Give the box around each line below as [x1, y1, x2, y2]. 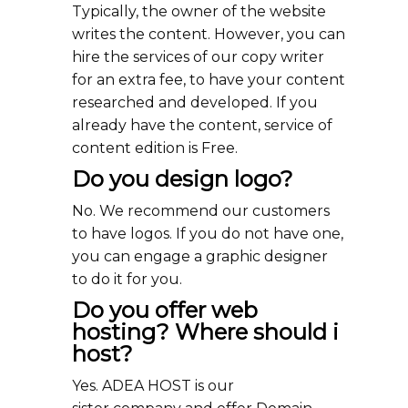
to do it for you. [72, 270, 182, 288]
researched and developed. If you [72, 94, 318, 111]
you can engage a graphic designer [72, 248, 328, 265]
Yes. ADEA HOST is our [72, 377, 234, 394]
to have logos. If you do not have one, [72, 225, 343, 242]
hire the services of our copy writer [72, 48, 324, 66]
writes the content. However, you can [72, 25, 345, 43]
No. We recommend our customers [72, 202, 330, 219]
